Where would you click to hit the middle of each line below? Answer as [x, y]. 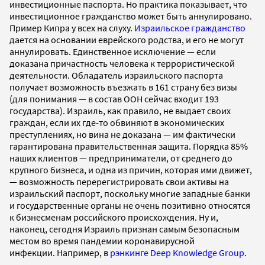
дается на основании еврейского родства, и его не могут [127, 39]
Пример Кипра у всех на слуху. [72, 28]
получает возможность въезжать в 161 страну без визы [123, 87]
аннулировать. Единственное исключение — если [113, 51]
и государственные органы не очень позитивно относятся [130, 205]
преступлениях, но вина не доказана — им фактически [122, 134]
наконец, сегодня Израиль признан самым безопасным [125, 229]
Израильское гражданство [190, 28]
